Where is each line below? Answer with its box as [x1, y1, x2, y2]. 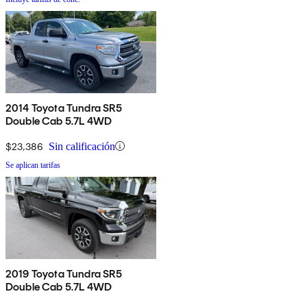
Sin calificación [49, 140, 115, 152]
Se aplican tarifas [5, 160, 60, 170]
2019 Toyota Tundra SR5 [5, 267, 123, 280]
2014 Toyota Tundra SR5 [5, 101, 123, 114]
